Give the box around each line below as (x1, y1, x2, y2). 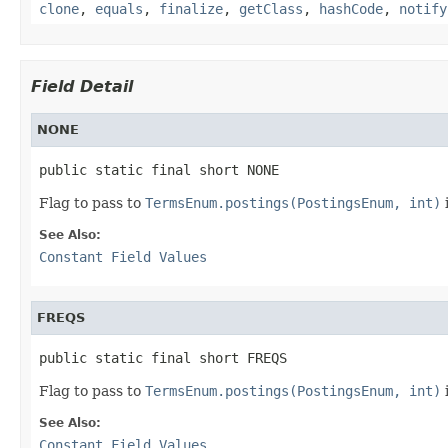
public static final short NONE (39, 161, 279, 178)
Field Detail (31, 76, 133, 96)
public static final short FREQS (39, 349, 287, 366)
